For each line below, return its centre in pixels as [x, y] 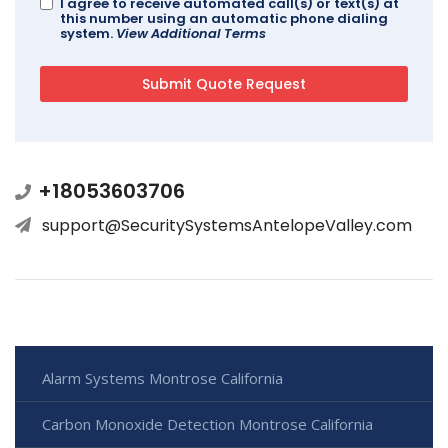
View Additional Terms [191, 33]
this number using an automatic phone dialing [224, 18]
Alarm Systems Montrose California [162, 377]
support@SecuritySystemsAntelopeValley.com [227, 225]
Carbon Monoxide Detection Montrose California [207, 423]
